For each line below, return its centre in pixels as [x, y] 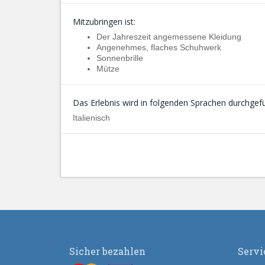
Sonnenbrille [120, 58]
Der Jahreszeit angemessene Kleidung [169, 37]
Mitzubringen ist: [104, 22]
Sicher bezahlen [107, 251]
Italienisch [91, 118]
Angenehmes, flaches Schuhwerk [159, 47]
